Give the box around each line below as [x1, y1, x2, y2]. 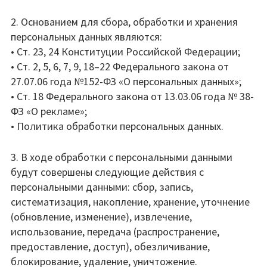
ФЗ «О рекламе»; [10, 104, 87, 118]
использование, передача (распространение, [10, 225, 219, 238]
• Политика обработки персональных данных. [10, 119, 223, 133]
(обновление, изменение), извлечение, [10, 210, 192, 223]
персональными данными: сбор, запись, [10, 180, 193, 194]
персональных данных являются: [10, 30, 162, 44]
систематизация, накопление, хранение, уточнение [10, 195, 250, 209]
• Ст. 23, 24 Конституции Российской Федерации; [10, 45, 240, 58]
